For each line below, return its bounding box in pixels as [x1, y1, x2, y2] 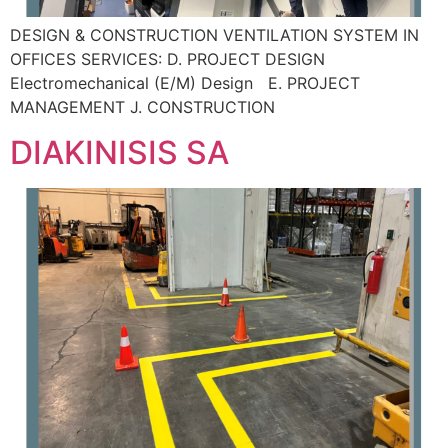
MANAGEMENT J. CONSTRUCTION [10, 97, 275, 118]
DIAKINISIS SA [10, 132, 229, 172]
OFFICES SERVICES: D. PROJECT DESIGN [10, 49, 325, 70]
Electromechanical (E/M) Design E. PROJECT [10, 73, 360, 94]
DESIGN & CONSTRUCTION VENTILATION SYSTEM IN [10, 25, 419, 46]
